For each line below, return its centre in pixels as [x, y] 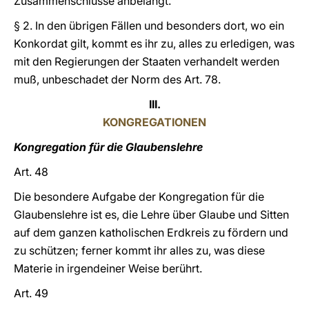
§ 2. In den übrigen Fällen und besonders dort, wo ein [149, 26]
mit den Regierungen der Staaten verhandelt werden [147, 61]
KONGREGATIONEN [154, 122]
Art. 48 [31, 172]
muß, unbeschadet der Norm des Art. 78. [117, 79]
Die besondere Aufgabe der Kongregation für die [139, 197]
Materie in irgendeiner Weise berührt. [108, 268]
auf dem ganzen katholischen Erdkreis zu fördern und [151, 232]
